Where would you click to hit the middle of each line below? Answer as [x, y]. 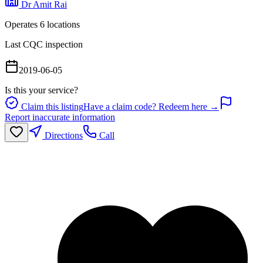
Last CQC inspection [44, 44]
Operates [22, 24]
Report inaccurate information [60, 117]
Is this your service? [41, 90]
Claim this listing [51, 106]
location [60, 24]
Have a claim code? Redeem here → [151, 106]
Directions [63, 135]
